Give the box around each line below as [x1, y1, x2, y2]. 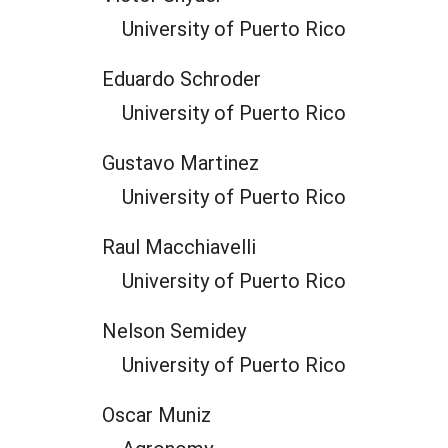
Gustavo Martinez [102, 149, 259, 175]
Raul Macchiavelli [102, 233, 256, 259]
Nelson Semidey [102, 317, 246, 343]
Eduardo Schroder [102, 65, 261, 91]
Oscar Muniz [102, 401, 211, 427]
